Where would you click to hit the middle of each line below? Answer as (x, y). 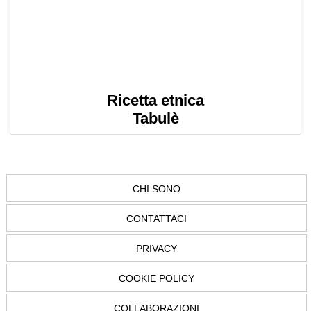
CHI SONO (157, 189)
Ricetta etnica (155, 101)
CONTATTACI (157, 219)
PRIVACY (157, 249)
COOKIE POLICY (157, 279)
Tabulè (155, 119)
